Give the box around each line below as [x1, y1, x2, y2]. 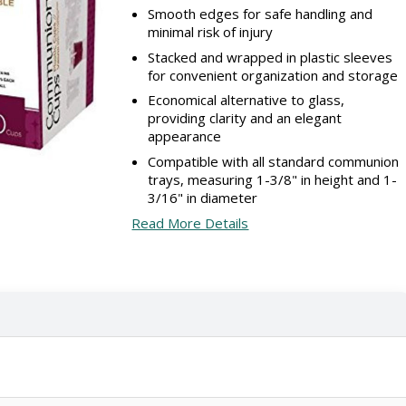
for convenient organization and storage [148, 65, 399, 84]
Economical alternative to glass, [148, 91, 345, 110]
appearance [148, 127, 222, 146]
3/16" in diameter [148, 188, 258, 207]
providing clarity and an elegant [148, 109, 343, 128]
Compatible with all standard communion [148, 151, 400, 170]
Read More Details [131, 214, 249, 233]
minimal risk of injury [148, 23, 274, 42]
